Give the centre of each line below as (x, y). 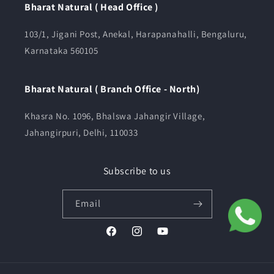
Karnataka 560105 (61, 50)
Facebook (124, 238)
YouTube (173, 238)
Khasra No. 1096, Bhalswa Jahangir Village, (115, 116)
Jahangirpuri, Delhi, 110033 (81, 132)
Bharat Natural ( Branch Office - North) (112, 89)
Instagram (151, 238)
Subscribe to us (137, 171)
